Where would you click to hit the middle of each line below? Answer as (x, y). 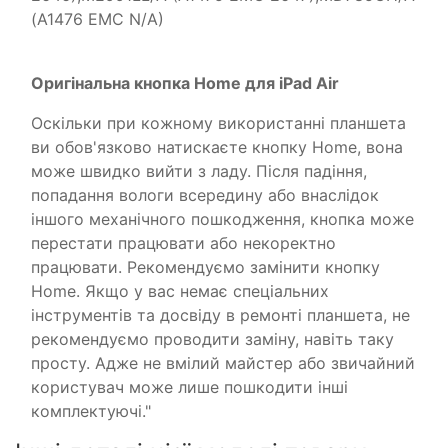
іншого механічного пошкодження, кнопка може (222, 219)
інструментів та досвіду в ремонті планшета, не (220, 315)
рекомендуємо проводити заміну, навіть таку (212, 339)
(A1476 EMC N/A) (97, 19)
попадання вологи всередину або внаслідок (205, 195)
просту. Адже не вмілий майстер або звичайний (223, 363)
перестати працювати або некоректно (183, 243)
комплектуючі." (91, 411)
